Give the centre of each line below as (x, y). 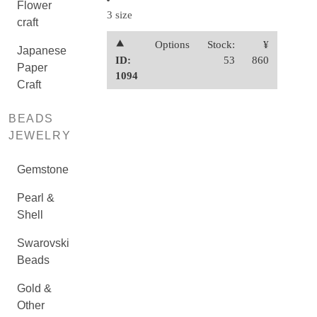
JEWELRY (40, 136)
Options (173, 45)
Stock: (221, 45)
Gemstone (43, 169)
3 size (119, 15)
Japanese (42, 51)
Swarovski (43, 243)
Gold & (34, 288)
